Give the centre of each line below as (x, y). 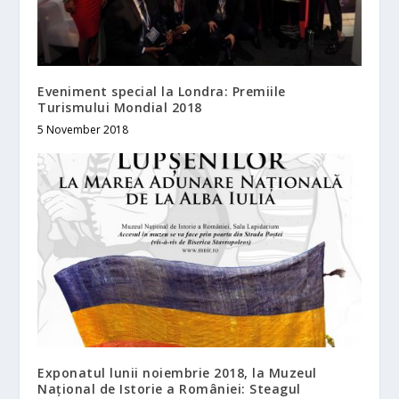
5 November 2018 (83, 130)
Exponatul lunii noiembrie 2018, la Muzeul (177, 372)
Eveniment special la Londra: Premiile (162, 92)
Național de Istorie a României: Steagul (169, 388)
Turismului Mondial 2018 (120, 108)
